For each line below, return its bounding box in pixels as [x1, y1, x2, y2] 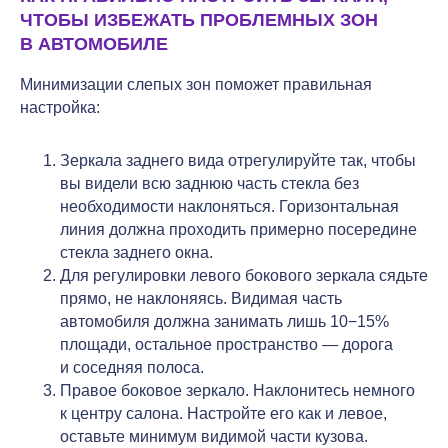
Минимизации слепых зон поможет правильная [20, 75, 372, 93]
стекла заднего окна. [60, 243, 213, 261]
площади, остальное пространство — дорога [60, 335, 393, 353]
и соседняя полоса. [60, 358, 204, 376]
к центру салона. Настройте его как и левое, [60, 404, 387, 422]
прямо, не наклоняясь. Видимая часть [60, 289, 342, 307]
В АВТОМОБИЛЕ [20, 33, 168, 54]
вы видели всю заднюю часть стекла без [60, 174, 359, 192]
